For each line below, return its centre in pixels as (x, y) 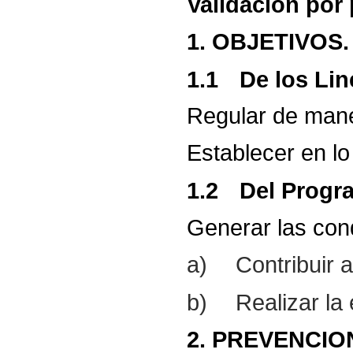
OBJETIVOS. (281, 41)
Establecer (241, 153)
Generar (229, 227)
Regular (227, 116)
